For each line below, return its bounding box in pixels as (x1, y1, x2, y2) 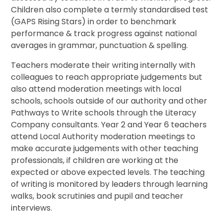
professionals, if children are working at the (11, 155, 179, 166)
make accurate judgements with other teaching (11, 143, 199, 155)
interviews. (11, 202, 53, 214)
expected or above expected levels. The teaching (11, 166, 205, 178)
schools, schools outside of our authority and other (11, 95, 208, 107)
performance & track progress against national (11, 28, 197, 40)
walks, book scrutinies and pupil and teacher (11, 190, 184, 202)
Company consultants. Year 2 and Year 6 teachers (11, 119, 207, 131)
